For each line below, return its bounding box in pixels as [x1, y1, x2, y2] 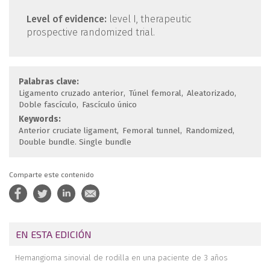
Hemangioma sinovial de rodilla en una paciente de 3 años [15, 252, 228, 263]
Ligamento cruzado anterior [19, 88, 124, 99]
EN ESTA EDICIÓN [16, 228, 92, 240]
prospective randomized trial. [26, 27, 155, 39]
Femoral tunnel [122, 125, 180, 136]
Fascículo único [82, 99, 137, 110]
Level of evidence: [26, 13, 107, 25]
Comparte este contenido [9, 169, 94, 178]
